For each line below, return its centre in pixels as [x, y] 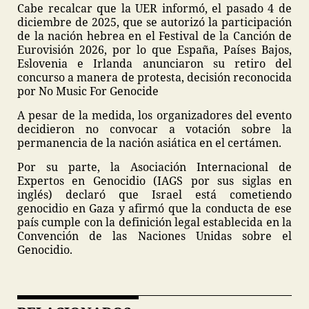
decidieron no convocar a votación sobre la [154, 129]
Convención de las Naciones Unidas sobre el [154, 236]
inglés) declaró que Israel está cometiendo [154, 195]
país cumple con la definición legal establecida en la [154, 222]
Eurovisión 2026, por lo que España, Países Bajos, [154, 50]
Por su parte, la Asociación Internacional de [154, 167]
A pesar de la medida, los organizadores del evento [154, 115]
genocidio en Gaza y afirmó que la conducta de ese [154, 208]
